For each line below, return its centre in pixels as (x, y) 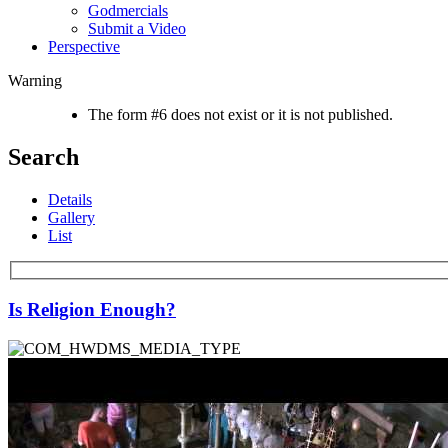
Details (70, 199)
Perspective (84, 46)
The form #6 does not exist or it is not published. (240, 114)
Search (43, 156)
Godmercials (128, 10)
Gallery (71, 217)
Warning (35, 80)
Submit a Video (137, 28)
